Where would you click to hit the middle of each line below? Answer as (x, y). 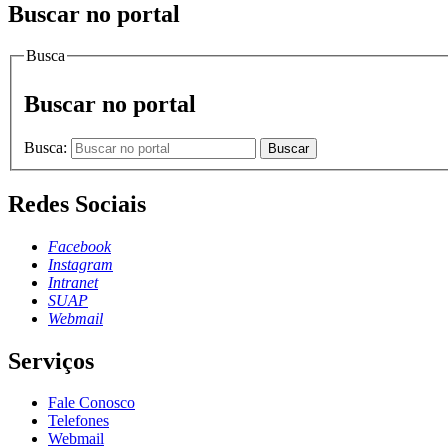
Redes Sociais (77, 203)
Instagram (80, 264)
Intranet (73, 282)
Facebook (79, 246)
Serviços (51, 360)
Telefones (78, 421)
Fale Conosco (91, 403)
